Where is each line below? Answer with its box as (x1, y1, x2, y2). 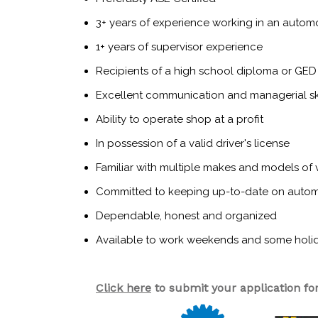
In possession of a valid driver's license (96, 137, 290, 150)
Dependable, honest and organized (96, 209, 277, 223)
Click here (96, 281, 151, 295)
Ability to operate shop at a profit (96, 113, 263, 126)
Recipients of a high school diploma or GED (96, 65, 317, 78)
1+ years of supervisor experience (96, 40, 263, 54)
